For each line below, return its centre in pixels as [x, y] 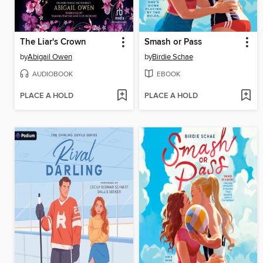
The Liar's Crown [53, 43]
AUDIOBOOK [53, 74]
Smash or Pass [173, 43]
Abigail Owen [50, 57]
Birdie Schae [172, 57]
